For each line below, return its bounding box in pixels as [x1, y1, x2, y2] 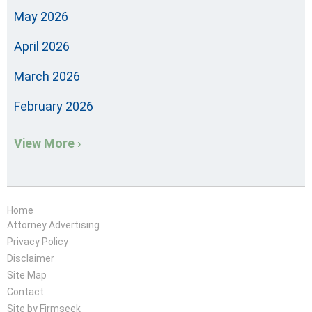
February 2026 [14, 99, 93, 114]
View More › [14, 136, 81, 151]
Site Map [7, 270, 47, 281]
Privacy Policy [7, 236, 68, 248]
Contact [7, 286, 44, 298]
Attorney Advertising [7, 219, 100, 231]
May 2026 [14, 9, 68, 24]
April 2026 [14, 39, 70, 54]
